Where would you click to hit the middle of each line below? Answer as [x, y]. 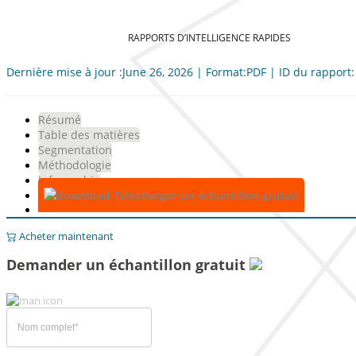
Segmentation [75, 150]
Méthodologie [75, 165]
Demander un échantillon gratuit [128, 265]
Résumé [60, 120]
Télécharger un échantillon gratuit [205, 195]
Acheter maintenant [65, 236]
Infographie [69, 180]
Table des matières [89, 135]
